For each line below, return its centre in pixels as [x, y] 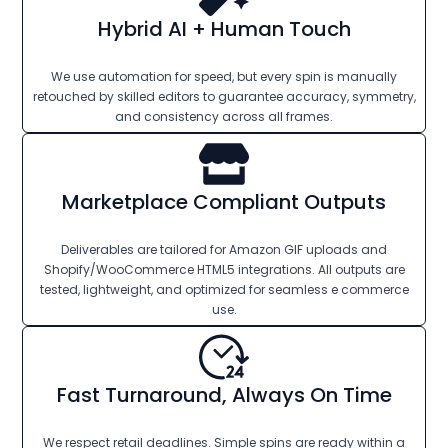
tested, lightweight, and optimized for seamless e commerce [224, 289]
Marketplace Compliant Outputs [224, 201]
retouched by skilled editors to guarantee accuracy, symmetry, [224, 96]
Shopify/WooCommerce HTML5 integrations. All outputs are [224, 269]
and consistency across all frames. [224, 116]
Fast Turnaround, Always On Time [224, 394]
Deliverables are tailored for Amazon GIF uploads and [224, 249]
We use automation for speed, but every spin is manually [224, 76]
